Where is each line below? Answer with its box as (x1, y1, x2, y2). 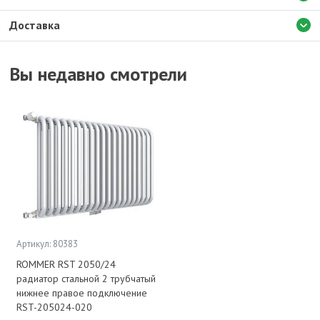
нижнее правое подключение (16, 286, 147, 299)
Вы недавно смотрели (9, 62, 187, 86)
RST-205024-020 (16, 301, 92, 314)
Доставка (9, 18, 60, 32)
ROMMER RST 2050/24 (16, 258, 116, 271)
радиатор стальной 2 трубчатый (16, 272, 156, 285)
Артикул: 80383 (16, 238, 78, 250)
